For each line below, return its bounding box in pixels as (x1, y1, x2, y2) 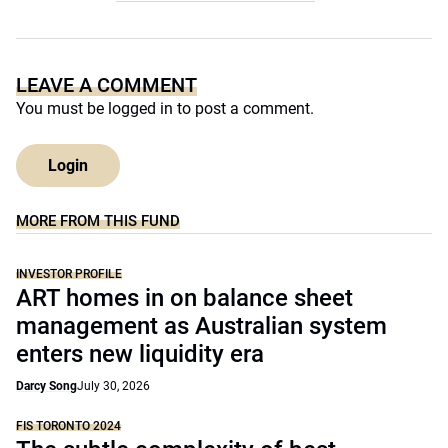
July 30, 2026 (77, 379, 150, 393)
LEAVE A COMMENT (16, 73, 197, 97)
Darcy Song (16, 379, 77, 393)
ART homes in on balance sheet (16, 284, 353, 312)
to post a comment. (173, 99, 314, 118)
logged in (108, 99, 173, 118)
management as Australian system (16, 312, 387, 340)
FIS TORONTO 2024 (16, 419, 121, 433)
